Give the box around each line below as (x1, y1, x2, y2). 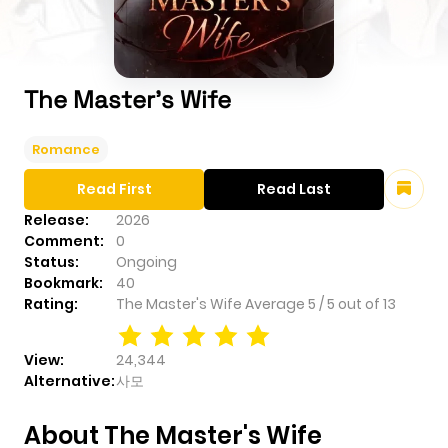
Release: (24, 210, 89, 231)
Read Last (257, 179, 331, 200)
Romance (32, 140, 100, 160)
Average (245, 294, 308, 315)
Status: (24, 252, 79, 273)
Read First (76, 179, 152, 200)
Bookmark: (24, 273, 103, 294)
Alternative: (24, 371, 115, 392)
